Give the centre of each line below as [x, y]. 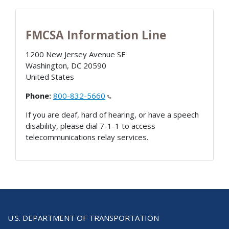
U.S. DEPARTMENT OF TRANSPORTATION [83, 218]
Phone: [38, 96]
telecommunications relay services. [87, 137]
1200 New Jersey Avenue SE [75, 54]
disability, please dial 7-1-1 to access [90, 126]
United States [50, 77]
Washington [46, 66]
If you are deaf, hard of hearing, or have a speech [112, 115]
